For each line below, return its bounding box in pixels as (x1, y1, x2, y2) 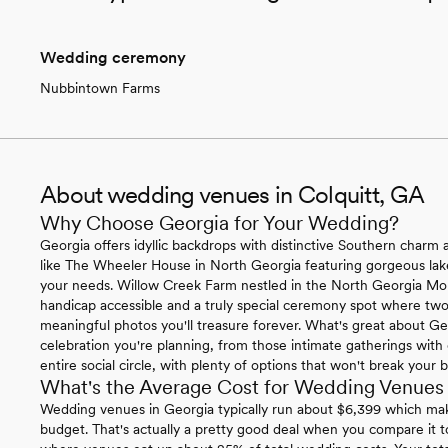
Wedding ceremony (40, 47, 186, 67)
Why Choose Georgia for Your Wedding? (40, 210, 399, 235)
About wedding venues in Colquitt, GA (40, 179, 425, 209)
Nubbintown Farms (40, 79, 160, 96)
